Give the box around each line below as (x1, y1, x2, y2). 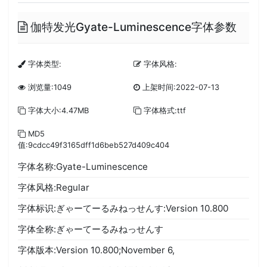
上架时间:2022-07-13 (140, 82, 219, 92)
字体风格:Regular (18, 181, 90, 193)
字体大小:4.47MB (26, 105, 89, 115)
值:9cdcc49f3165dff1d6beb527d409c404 (18, 139, 170, 150)
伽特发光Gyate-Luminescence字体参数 (27, 20, 237, 34)
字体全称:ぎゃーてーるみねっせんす (18, 223, 164, 235)
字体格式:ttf (141, 105, 186, 115)
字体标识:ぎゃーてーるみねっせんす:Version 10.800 (18, 202, 229, 214)
